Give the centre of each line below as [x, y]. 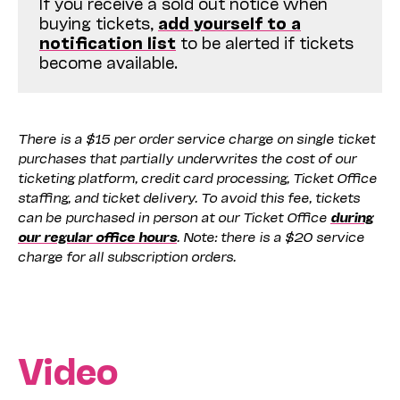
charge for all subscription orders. [127, 255]
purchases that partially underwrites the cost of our [187, 157]
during [352, 216]
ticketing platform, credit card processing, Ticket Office [197, 176]
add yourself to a [229, 22]
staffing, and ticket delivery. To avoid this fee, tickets [189, 196]
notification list [108, 42]
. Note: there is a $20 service [271, 235]
